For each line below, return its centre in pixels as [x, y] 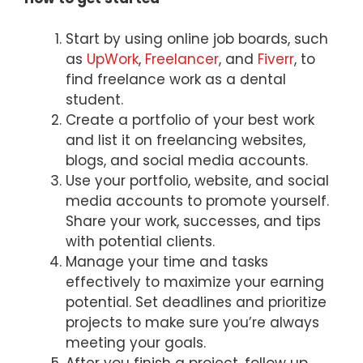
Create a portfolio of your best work [190, 120]
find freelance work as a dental [176, 80]
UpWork [113, 60]
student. [94, 100]
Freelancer [182, 60]
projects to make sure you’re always [192, 323]
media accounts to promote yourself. [197, 201]
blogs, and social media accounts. [191, 161]
